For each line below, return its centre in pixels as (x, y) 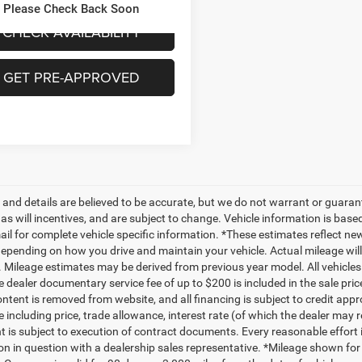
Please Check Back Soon (71, 9)
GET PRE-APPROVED (71, 78)
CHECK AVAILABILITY (71, 32)
